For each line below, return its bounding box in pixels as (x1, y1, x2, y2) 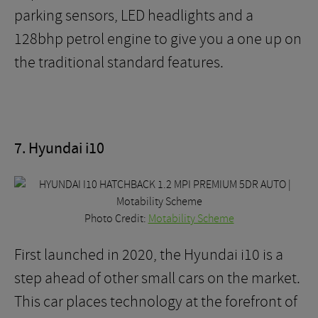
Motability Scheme (148, 212, 234, 226)
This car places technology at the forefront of (14, 292, 297, 312)
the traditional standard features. (14, 53, 224, 72)
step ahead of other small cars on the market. (14, 268, 300, 288)
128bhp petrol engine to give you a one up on (14, 29, 302, 49)
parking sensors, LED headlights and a (14, 6, 253, 26)
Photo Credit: (84, 212, 148, 226)
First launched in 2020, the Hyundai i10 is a (14, 245, 283, 265)
